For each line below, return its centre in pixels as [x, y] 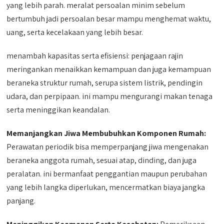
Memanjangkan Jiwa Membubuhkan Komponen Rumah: [106, 133]
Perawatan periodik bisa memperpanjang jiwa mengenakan [108, 146]
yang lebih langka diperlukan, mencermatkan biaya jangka [106, 187]
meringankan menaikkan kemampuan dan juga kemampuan [109, 69]
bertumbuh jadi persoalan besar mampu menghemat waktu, [109, 18]
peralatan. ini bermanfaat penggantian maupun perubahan [107, 173]
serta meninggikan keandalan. [58, 109]
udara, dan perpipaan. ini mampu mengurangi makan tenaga [110, 96]
